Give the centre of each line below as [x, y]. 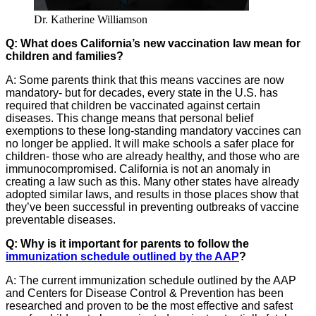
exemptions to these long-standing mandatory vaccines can [153, 130]
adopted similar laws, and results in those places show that [152, 194]
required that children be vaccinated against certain [133, 105]
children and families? [65, 56]
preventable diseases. [61, 219]
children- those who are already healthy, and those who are [153, 156]
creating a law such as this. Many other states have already [152, 181]
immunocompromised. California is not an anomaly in [138, 169]
